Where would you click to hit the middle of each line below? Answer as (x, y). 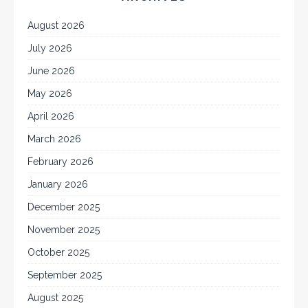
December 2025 (64, 207)
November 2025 (64, 229)
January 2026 (58, 184)
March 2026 (54, 139)
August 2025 (55, 297)
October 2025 (58, 252)
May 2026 (50, 93)
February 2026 (60, 161)
